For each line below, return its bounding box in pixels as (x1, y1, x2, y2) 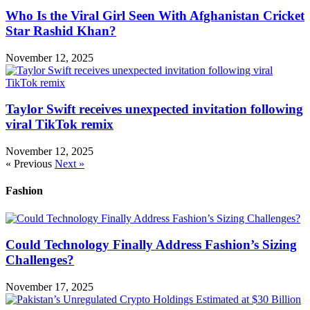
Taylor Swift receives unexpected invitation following (6, 102, 303, 117)
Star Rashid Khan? (6, 23, 116, 38)
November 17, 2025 (6, 281, 93, 293)
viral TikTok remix (6, 117, 113, 132)
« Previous (6, 158, 52, 170)
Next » (55, 158, 84, 170)
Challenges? (6, 253, 74, 268)
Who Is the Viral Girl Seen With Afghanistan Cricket (6, 8, 304, 23)
